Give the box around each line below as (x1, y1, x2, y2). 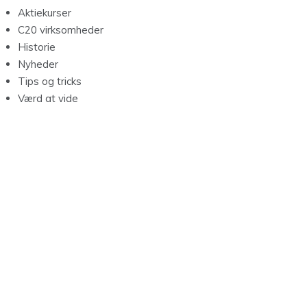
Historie (18, 40, 56, 54)
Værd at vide (18, 92, 78, 106)
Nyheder (18, 58, 58, 71)
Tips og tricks (18, 75, 82, 88)
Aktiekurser (18, 6, 71, 20)
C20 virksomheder (18, 23, 103, 37)
